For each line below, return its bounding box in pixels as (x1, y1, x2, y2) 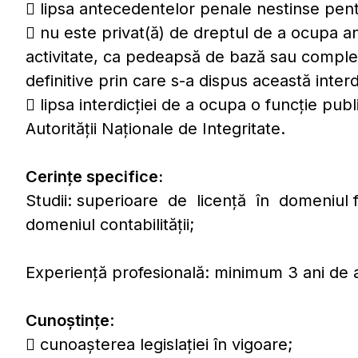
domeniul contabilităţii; (26, 215, 194, 234)
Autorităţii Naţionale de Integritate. (26, 119, 285, 138)
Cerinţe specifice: (26, 167, 163, 186)
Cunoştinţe (26, 311, 109, 330)
